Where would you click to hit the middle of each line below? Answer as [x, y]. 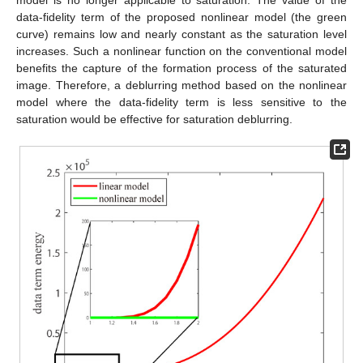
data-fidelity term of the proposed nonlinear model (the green [181, 17]
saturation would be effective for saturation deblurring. [154, 119]
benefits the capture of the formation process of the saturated [181, 68]
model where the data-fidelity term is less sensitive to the [181, 102]
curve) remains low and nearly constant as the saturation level [181, 34]
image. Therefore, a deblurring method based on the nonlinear [181, 85]
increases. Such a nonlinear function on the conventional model [181, 51]
